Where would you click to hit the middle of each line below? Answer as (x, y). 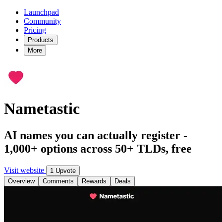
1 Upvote (63, 170)
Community (42, 21)
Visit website (25, 170)
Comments (58, 181)
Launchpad (41, 12)
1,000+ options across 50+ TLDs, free (98, 148)
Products (41, 40)
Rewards (94, 181)
